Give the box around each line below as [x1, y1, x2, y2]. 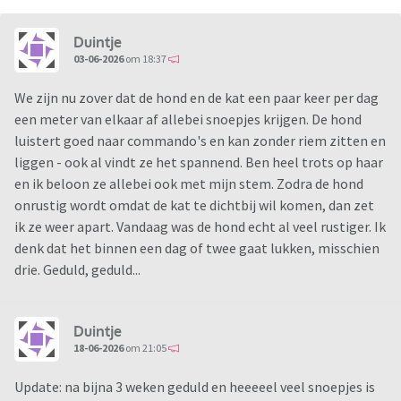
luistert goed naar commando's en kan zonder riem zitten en [14, 132, 386, 150]
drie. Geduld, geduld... [14, 260, 143, 279]
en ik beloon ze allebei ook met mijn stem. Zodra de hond [14, 175, 363, 193]
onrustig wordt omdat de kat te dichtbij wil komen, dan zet [14, 196, 374, 215]
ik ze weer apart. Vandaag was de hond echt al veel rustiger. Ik [14, 218, 386, 236]
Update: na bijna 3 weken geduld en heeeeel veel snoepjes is [14, 378, 375, 397]
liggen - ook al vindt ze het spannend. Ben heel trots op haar [14, 153, 383, 172]
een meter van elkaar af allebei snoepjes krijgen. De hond [14, 110, 362, 129]
